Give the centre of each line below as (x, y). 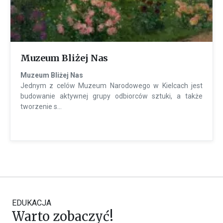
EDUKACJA (32, 203)
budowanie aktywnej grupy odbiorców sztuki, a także (111, 96)
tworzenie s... (41, 106)
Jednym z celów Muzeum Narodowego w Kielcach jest (111, 85)
